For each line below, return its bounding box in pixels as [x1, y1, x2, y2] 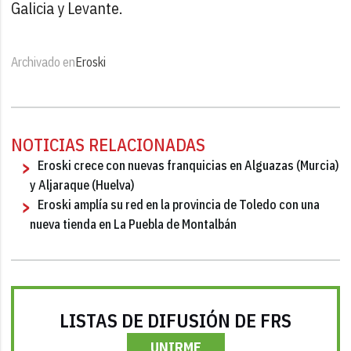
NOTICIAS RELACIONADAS [11, 132, 206, 156]
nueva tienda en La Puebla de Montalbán [30, 215, 237, 232]
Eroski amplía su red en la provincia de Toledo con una [38, 196, 320, 212]
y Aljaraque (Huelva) [30, 176, 136, 193]
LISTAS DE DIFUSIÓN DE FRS [60, 307, 291, 333]
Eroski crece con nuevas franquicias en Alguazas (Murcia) [38, 157, 340, 173]
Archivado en [11, 53, 76, 70]
